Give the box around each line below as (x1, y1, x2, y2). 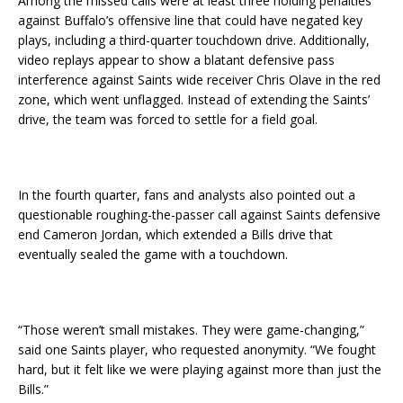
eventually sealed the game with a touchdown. (18, 246, 288, 264)
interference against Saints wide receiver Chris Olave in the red (18, 71, 381, 89)
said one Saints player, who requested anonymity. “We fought (18, 341, 376, 359)
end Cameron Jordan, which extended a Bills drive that (18, 226, 333, 244)
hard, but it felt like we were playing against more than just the (18, 361, 381, 379)
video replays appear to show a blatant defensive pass (18, 51, 335, 69)
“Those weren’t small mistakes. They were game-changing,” (18, 321, 364, 339)
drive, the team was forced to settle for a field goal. (18, 111, 318, 129)
